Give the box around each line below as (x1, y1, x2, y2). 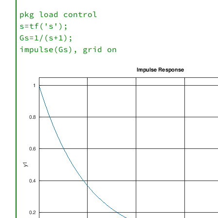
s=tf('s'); (19, 21, 68, 31)
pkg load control (19, 9, 97, 19)
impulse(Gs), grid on (19, 44, 117, 54)
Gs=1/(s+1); (19, 33, 73, 43)
